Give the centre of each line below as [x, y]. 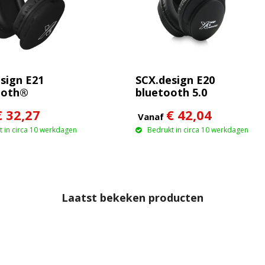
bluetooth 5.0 [171, 92]
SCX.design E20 [175, 80]
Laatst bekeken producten [132, 198]
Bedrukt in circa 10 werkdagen [198, 130]
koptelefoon [169, 104]
